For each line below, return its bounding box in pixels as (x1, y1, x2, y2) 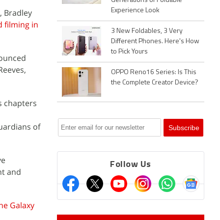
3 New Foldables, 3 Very (111, 27, 183, 35)
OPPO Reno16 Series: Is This (111, 69, 196, 76)
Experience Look (111, 7, 160, 14)
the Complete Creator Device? (111, 79, 198, 86)
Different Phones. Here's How (111, 38, 199, 45)
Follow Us (110, 160, 151, 169)
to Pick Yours (111, 48, 148, 55)
